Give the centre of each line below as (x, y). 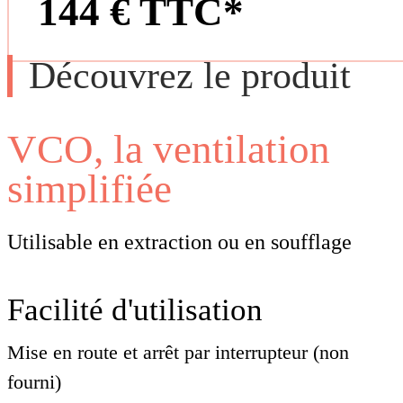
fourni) (34, 382)
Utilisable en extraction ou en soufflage (179, 242)
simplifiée (90, 189)
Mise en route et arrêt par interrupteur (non (178, 353)
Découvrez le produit (190, 75)
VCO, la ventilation (169, 150)
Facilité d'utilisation (135, 310)
